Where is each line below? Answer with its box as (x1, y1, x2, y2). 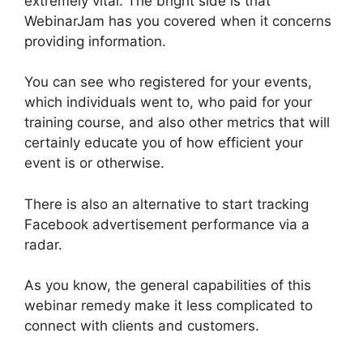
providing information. (24, 32, 166, 49)
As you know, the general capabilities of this (24, 277, 311, 294)
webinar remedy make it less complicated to (24, 297, 313, 314)
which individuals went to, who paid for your (24, 94, 312, 111)
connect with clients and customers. (24, 318, 259, 335)
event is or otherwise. (24, 155, 164, 172)
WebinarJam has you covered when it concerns (24, 12, 331, 29)
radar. (24, 236, 62, 253)
